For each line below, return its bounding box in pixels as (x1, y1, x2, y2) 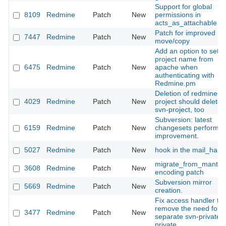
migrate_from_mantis (155, 160, 223, 168)
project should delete (155, 97, 221, 106)
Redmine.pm (155, 79, 196, 88)
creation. (155, 186, 183, 195)
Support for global (155, 3, 212, 11)
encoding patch (155, 168, 204, 177)
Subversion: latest (155, 116, 212, 124)
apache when (155, 63, 198, 72)
